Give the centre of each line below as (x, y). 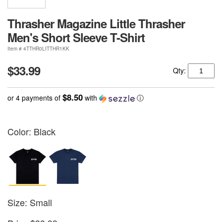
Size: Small (30, 202)
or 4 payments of (35, 98)
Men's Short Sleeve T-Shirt (76, 37)
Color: (21, 132)
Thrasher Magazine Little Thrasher (96, 24)
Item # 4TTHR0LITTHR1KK (38, 49)
